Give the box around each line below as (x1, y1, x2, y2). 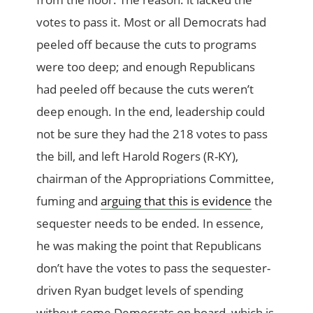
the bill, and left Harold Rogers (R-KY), (36, 148, 239, 165)
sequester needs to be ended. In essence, (36, 215, 264, 232)
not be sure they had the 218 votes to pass (36, 126, 268, 143)
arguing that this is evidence (101, 193, 252, 210)
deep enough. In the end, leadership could (36, 103, 265, 120)
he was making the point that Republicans (36, 238, 262, 254)
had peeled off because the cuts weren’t (36, 81, 254, 98)
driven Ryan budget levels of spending (36, 282, 244, 299)
